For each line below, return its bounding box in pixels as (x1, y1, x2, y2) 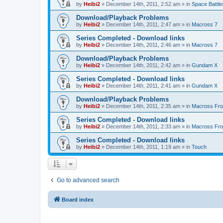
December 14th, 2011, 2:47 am (106, 21, 180, 27)
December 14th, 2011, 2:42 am (106, 62, 180, 68)
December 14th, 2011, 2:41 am (106, 83, 180, 89)
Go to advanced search (57, 177, 119, 184)
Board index (62, 197, 94, 203)
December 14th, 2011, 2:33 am (106, 123, 180, 129)
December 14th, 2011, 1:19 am (106, 144, 180, 150)
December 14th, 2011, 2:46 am (106, 42, 180, 48)
